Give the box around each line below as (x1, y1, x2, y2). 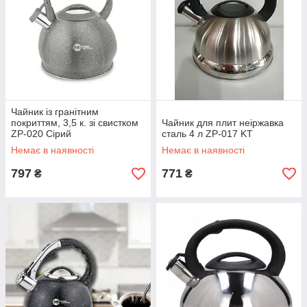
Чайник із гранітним (11, 106, 99, 117)
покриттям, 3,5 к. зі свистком (11, 117, 138, 128)
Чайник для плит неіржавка (162, 117, 284, 128)
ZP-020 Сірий (11, 128, 71, 139)
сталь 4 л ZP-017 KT (162, 128, 253, 139)
